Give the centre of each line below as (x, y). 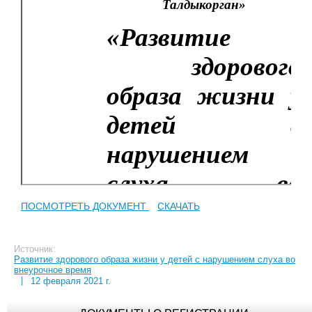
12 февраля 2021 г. (70, 281)
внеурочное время (53, 270)
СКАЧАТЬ (179, 206)
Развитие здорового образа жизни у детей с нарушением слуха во (155, 259)
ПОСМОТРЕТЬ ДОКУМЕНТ (85, 206)
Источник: (35, 249)
